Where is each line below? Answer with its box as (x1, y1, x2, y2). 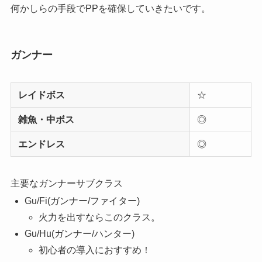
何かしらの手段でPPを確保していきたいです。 (10, 4, 211, 14)
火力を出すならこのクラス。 (38, 212, 160, 223)
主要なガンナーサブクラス (10, 178, 123, 189)
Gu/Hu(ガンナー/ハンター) (24, 229, 135, 239)
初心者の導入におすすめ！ (38, 245, 151, 256)
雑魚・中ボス (18, 115, 74, 125)
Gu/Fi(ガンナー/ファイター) (24, 196, 140, 206)
